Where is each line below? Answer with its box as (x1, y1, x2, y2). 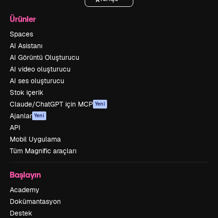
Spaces (10, 30, 33, 38)
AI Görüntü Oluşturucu (10, 53, 79, 62)
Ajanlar (10, 111, 32, 120)
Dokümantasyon (10, 197, 61, 206)
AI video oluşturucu (10, 65, 71, 73)
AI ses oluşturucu (10, 76, 64, 85)
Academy (10, 185, 39, 194)
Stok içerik (10, 88, 43, 97)
